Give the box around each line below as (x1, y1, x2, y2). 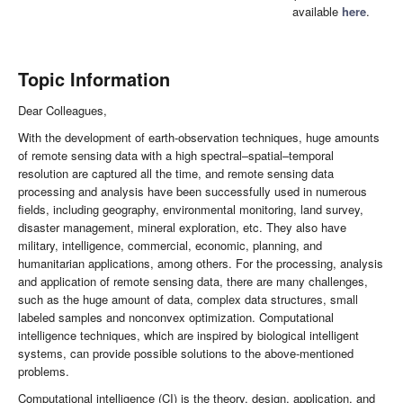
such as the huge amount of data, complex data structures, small (18, 291, 358, 309)
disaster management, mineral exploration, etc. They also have (18, 219, 346, 237)
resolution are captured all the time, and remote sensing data (18, 165, 334, 183)
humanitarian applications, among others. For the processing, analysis (18, 255, 383, 273)
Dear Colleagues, (18, 102, 107, 120)
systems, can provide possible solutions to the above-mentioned (18, 345, 354, 363)
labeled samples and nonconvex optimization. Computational (18, 309, 334, 327)
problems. (18, 363, 69, 381)
